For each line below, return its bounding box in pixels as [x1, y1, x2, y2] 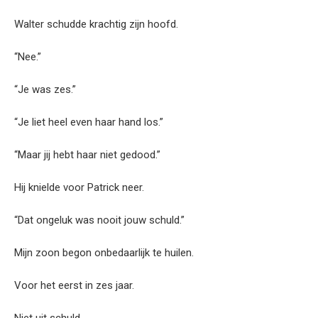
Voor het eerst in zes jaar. [14, 278, 134, 292]
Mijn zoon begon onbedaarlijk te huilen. [14, 246, 194, 259]
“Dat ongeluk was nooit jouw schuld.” [14, 213, 185, 226]
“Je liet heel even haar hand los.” [14, 115, 163, 128]
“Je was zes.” [14, 82, 76, 96]
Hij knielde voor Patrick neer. [14, 180, 144, 194]
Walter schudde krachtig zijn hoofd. [14, 17, 178, 31]
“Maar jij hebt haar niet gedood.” [14, 148, 160, 161]
